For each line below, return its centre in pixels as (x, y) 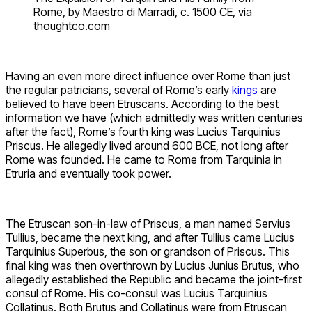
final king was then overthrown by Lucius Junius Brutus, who (153, 265)
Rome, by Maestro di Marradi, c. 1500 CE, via (143, 11)
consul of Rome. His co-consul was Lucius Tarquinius (136, 293)
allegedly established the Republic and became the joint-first (154, 279)
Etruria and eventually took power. (88, 173)
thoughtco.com (72, 25)
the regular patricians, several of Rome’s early (119, 89)
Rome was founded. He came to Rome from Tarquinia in (144, 159)
